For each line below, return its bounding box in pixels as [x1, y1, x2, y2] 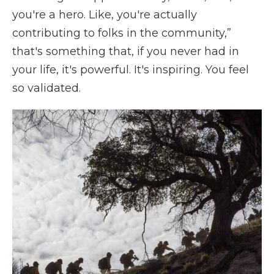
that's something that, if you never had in [12, 45, 239, 58]
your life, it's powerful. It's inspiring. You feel [12, 63, 249, 76]
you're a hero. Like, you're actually [12, 8, 197, 21]
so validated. [12, 81, 81, 95]
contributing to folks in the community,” [12, 26, 231, 40]
